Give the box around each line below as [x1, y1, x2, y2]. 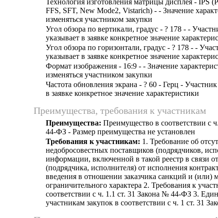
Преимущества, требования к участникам [34, 105, 206, 116]
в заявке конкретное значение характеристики [46, 89, 199, 97]
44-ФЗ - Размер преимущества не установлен [46, 127, 195, 136]
